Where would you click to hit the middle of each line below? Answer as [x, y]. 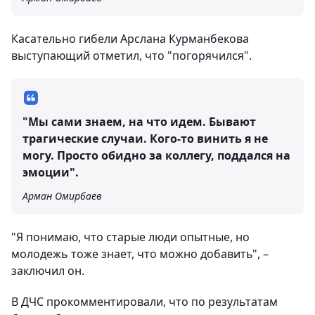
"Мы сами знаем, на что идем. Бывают [139, 122]
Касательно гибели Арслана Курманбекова [130, 39]
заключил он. [48, 271]
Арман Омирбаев [62, 196]
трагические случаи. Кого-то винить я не [145, 139]
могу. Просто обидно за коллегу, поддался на [156, 156]
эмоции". [51, 173]
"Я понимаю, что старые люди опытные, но [130, 237]
